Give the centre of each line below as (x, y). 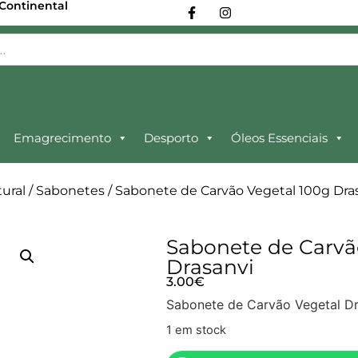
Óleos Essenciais (279, 137)
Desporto (171, 137)
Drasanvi (211, 267)
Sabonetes (70, 190)
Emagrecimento (62, 137)
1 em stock (197, 330)
